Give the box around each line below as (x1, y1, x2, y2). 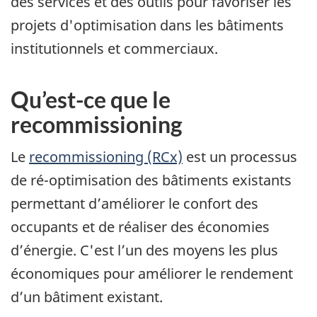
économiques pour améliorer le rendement (11, 263, 293, 283)
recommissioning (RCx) (29, 146, 183, 166)
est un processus (183, 146, 297, 166)
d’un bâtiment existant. (11, 287, 163, 306)
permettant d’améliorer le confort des (11, 193, 258, 213)
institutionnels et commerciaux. (11, 39, 218, 59)
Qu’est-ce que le (11, 86, 171, 114)
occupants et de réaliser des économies (11, 217, 270, 236)
